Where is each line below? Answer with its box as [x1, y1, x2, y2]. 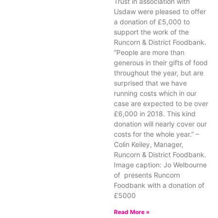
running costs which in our [114, 89, 197, 97]
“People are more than [114, 48, 184, 56]
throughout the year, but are [114, 69, 203, 77]
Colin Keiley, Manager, [114, 140, 183, 148]
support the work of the [114, 28, 189, 36]
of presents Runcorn [114, 171, 180, 179]
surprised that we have [114, 79, 187, 87]
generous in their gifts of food [114, 58, 208, 67]
